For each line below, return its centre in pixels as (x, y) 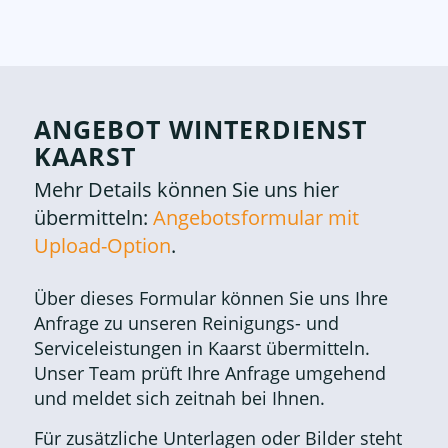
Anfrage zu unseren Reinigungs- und (186, 322)
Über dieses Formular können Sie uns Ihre (210, 297)
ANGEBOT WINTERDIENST (200, 129)
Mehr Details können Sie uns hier (186, 190)
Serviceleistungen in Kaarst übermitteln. (201, 347)
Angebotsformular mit (255, 218)
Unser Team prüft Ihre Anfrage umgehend (209, 372)
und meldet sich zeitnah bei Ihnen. (179, 397)
